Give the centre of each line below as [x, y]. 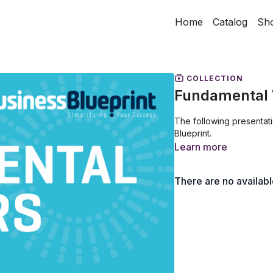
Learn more [201, 147]
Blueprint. [193, 133]
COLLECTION [214, 78]
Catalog [230, 22]
